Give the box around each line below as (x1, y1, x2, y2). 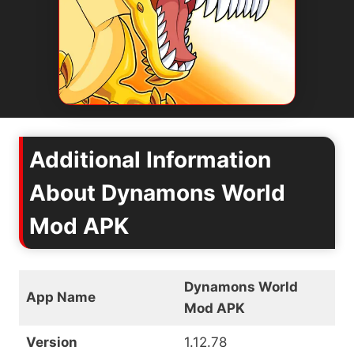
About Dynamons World (29, 179, 285, 207)
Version (25, 334, 77, 351)
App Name (25, 289, 96, 306)
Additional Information (29, 146, 271, 174)
